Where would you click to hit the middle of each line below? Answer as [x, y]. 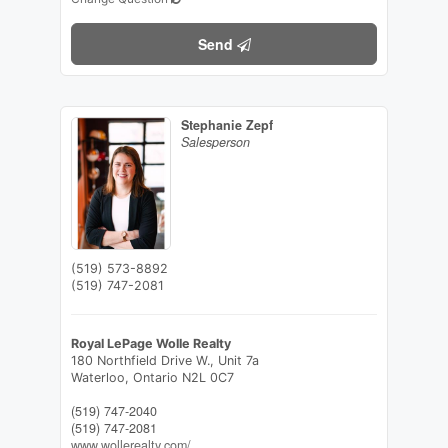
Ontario [155, 378]
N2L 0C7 [207, 378]
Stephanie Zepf [226, 125]
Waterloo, [101, 378]
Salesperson [215, 142]
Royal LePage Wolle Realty [150, 344]
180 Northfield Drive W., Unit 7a [164, 361]
